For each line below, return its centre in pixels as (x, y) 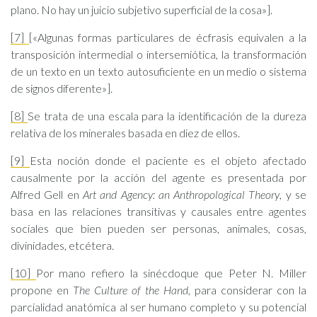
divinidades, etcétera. (62, 245)
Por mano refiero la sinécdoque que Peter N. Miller (171, 273)
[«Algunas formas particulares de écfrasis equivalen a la (167, 37)
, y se (293, 194)
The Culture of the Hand (131, 290)
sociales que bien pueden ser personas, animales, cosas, (158, 228)
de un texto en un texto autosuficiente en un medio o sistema (158, 71)
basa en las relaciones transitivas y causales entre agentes (158, 211)
